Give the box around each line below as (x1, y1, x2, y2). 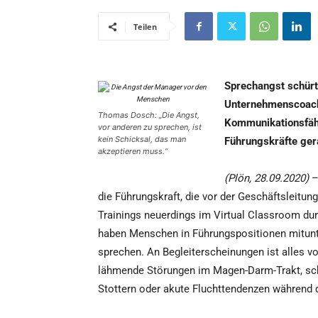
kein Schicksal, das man (98, 134, 186, 145)
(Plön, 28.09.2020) (224, 172, 309, 185)
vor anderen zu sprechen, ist (98, 122, 202, 133)
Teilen (133, 21, 157, 33)
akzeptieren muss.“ (98, 146, 168, 157)
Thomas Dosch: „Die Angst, (98, 110, 199, 121)
